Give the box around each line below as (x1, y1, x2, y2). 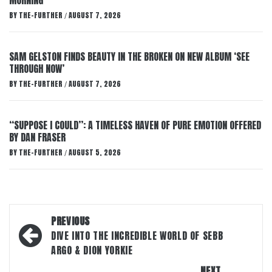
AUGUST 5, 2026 (69, 147, 121, 158)
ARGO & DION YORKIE (51, 243, 133, 257)
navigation (15, 226, 93, 254)
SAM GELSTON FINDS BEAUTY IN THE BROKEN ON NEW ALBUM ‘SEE (9, 49, 250, 64)
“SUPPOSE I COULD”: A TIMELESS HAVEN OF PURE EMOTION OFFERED (9, 118, 261, 132)
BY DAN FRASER (9, 130, 66, 144)
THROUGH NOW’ (9, 61, 64, 76)
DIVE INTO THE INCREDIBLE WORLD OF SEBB (51, 228, 223, 243)
